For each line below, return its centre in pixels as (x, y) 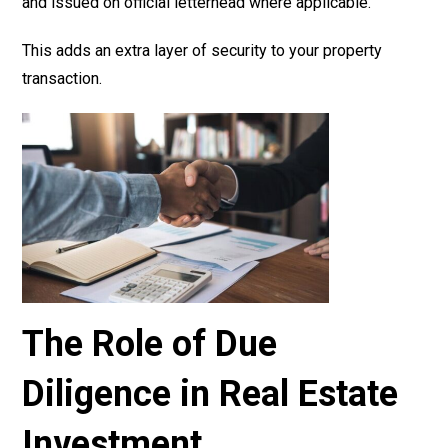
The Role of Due (150, 344)
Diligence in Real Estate (210, 394)
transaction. (62, 78)
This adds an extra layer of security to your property (202, 50)
